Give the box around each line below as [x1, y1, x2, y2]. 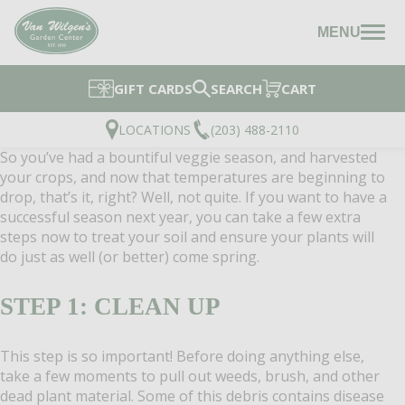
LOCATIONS [118, 120, 192, 138]
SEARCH [210, 79, 262, 98]
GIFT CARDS [113, 79, 193, 98]
